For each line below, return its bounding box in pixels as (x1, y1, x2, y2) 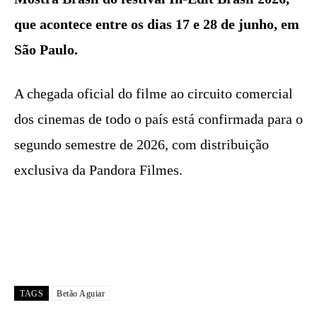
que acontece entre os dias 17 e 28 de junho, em (14, 16, 299, 32)
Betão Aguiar (57, 288, 105, 299)
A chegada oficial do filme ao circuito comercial (14, 85, 293, 101)
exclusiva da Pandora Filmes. (14, 161, 183, 178)
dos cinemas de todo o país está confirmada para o (14, 110, 303, 127)
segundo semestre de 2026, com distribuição (14, 136, 269, 152)
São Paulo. (14, 41, 78, 57)
